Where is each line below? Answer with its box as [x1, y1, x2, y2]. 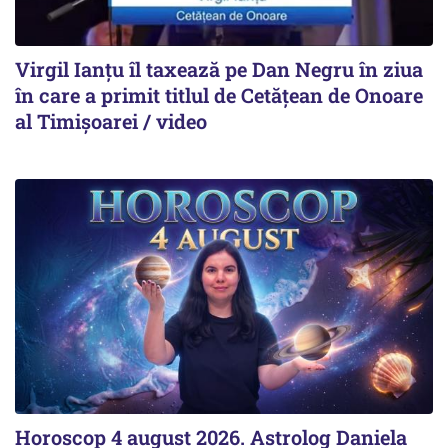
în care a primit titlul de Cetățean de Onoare [15, 82, 423, 109]
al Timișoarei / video [15, 108, 207, 135]
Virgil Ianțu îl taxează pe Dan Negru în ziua [15, 56, 423, 83]
